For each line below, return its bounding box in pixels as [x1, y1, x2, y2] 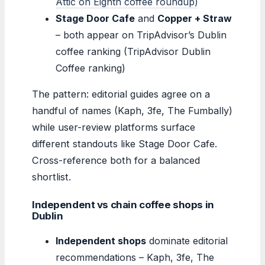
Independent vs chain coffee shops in [32, 198, 214, 211]
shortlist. [32, 170, 71, 183]
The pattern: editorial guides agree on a [32, 88, 210, 100]
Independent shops [56, 234, 146, 247]
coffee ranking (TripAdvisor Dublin [56, 45, 211, 57]
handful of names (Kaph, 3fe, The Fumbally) [32, 104, 232, 117]
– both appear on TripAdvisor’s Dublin [56, 28, 227, 41]
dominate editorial [146, 234, 228, 247]
